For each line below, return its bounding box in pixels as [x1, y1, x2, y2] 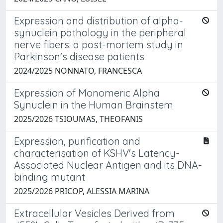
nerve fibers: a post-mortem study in [14, 38, 183, 51]
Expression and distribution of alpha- [14, 14, 183, 27]
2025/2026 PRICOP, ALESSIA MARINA [14, 185, 149, 197]
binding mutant [14, 170, 85, 183]
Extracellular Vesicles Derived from [14, 207, 175, 220]
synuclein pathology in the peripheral [14, 26, 186, 39]
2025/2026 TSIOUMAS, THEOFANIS [14, 113, 143, 124]
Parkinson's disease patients [14, 50, 144, 63]
